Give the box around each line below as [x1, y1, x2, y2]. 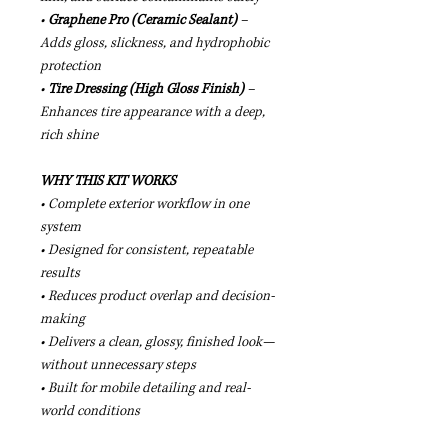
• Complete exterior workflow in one [40, 194, 249, 213]
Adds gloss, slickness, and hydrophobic [40, 33, 269, 52]
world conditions [40, 401, 140, 420]
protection [40, 56, 101, 75]
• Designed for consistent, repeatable [40, 240, 253, 259]
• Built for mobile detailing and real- [40, 378, 251, 397]
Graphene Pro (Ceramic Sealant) [48, 10, 237, 29]
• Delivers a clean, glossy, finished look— [40, 332, 275, 351]
